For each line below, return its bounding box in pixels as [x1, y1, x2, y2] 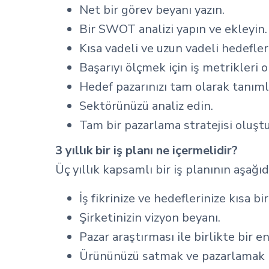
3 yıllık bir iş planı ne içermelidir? [55, 142, 238, 159]
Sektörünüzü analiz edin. [79, 98, 213, 114]
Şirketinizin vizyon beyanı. [79, 210, 220, 226]
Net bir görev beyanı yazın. [79, 2, 225, 18]
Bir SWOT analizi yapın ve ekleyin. [79, 21, 267, 37]
